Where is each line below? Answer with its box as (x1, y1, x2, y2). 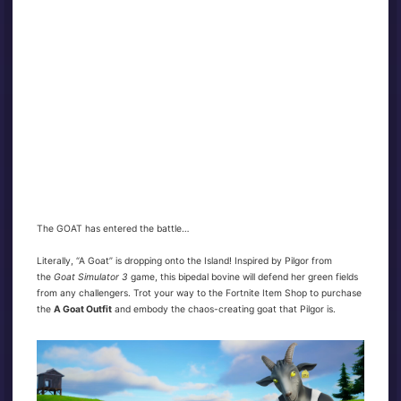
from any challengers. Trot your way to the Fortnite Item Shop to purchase (37, 287, 363, 300)
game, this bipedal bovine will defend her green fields (131, 271, 359, 284)
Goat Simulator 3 (54, 271, 132, 284)
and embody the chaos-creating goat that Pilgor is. (112, 303, 339, 316)
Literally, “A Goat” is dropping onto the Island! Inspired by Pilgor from (37, 255, 333, 268)
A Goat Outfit (54, 303, 113, 316)
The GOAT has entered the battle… (37, 223, 191, 235)
